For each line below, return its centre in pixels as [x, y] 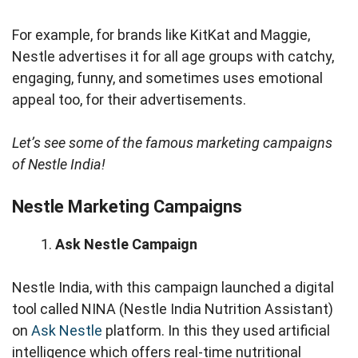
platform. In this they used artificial [216, 330]
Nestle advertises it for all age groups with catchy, [173, 56]
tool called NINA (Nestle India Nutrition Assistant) [173, 309]
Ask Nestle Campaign [126, 244]
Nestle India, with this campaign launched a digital [173, 287]
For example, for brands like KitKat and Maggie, [161, 35]
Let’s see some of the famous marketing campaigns [172, 143]
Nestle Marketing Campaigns [129, 207]
